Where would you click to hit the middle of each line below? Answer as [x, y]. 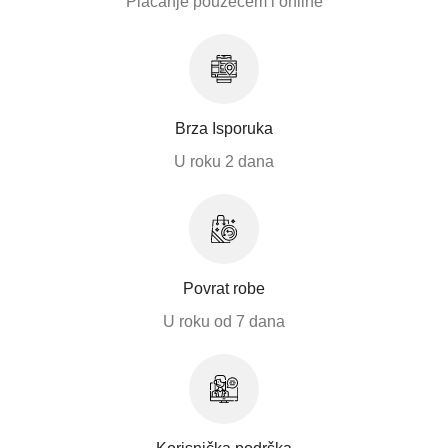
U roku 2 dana [224, 161]
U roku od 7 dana [224, 321]
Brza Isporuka [224, 128]
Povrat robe [224, 288]
